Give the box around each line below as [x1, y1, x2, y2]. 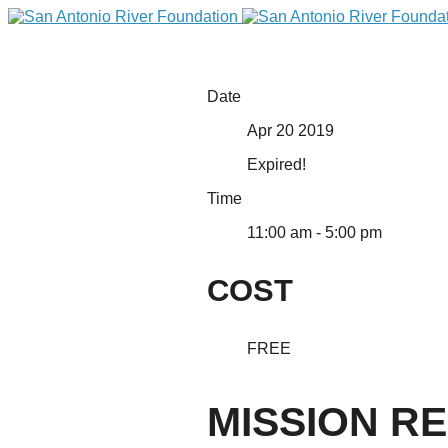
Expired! [247, 156, 307, 173]
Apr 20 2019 [247, 122, 335, 139]
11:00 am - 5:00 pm [247, 224, 383, 241]
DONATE [19, 284, 71, 296]
